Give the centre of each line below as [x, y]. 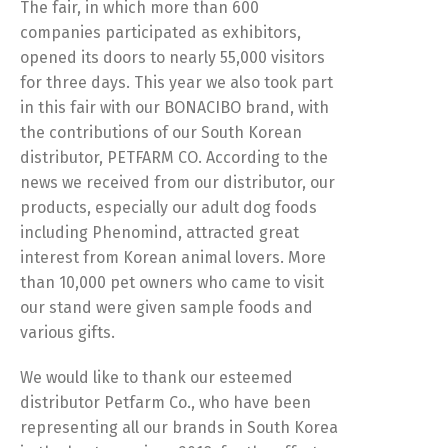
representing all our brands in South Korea [179, 428]
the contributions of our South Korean [161, 133]
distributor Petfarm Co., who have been [165, 403]
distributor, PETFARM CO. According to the [174, 158]
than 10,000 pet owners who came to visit [172, 283]
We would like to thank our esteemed [156, 378]
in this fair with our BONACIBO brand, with [174, 108]
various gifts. [67, 333]
